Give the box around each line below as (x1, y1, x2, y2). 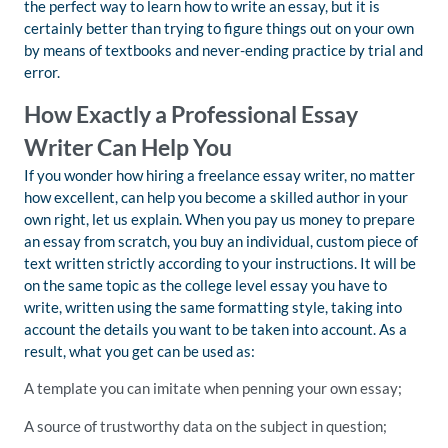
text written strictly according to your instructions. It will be (24, 254, 416, 272)
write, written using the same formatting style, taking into (24, 298, 402, 316)
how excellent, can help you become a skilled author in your (24, 188, 408, 206)
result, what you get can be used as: (24, 342, 255, 360)
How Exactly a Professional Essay (24, 101, 358, 128)
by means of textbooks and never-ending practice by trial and (24, 41, 423, 59)
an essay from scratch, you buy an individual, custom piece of (24, 232, 418, 250)
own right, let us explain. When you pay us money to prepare (24, 210, 415, 228)
